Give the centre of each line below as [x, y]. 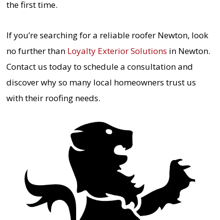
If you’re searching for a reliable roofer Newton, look [107, 35]
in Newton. [188, 51]
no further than [36, 51]
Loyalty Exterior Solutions [116, 51]
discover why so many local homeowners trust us [101, 82]
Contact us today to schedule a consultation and [99, 66]
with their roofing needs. [53, 98]
